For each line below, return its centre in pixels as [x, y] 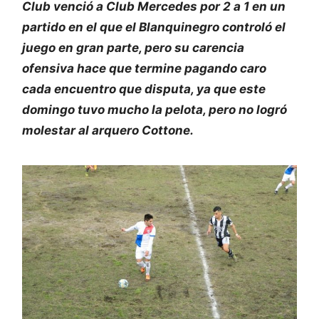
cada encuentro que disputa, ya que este [144, 89]
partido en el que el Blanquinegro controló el [154, 27]
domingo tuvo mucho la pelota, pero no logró [155, 109]
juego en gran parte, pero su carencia [133, 47]
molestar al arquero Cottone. [108, 130]
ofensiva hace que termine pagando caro [144, 68]
